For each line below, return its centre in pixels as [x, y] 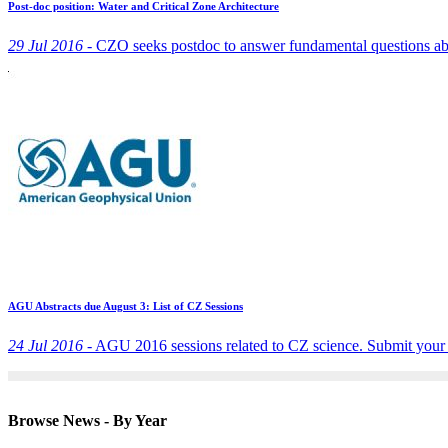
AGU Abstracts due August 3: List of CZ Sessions [125, 305]
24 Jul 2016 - [50, 345]
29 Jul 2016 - [50, 45]
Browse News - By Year [87, 421]
